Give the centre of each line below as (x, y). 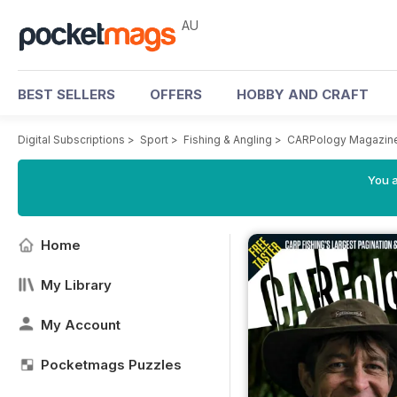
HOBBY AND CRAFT (303, 94)
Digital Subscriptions (71, 140)
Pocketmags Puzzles (111, 365)
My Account (81, 325)
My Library (76, 285)
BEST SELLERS (66, 94)
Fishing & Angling (228, 140)
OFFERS (176, 94)
